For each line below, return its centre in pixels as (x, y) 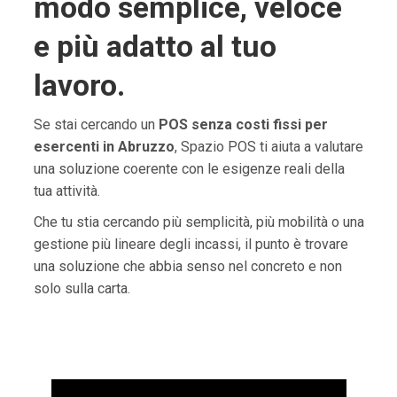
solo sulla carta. (82, 288)
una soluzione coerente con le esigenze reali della (189, 169)
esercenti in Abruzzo (104, 147)
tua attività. (66, 191)
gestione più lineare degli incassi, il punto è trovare (191, 244)
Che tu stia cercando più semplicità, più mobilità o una (198, 222)
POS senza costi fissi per (243, 125)
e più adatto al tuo (155, 46)
